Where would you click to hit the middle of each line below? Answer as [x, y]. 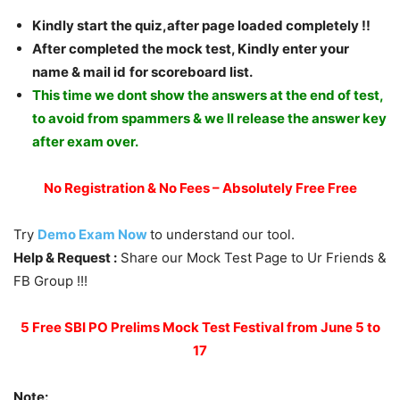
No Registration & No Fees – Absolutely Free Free [200, 187]
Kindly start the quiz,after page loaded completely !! [203, 25]
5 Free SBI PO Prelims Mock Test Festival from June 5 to [200, 327]
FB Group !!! [50, 280]
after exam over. [85, 141]
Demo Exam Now [92, 234]
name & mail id [79, 71]
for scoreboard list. [192, 71]
